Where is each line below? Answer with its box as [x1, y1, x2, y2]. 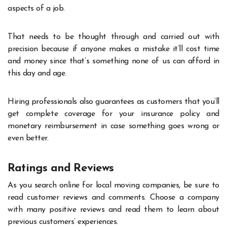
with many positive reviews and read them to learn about [8, 206, 219, 214]
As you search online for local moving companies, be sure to [8, 181, 219, 190]
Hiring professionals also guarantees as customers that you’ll [8, 97, 219, 106]
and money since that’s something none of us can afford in [8, 57, 219, 65]
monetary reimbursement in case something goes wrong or [8, 122, 219, 130]
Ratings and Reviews [8, 162, 114, 174]
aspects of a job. [8, 4, 65, 13]
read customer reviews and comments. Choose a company [8, 194, 219, 202]
